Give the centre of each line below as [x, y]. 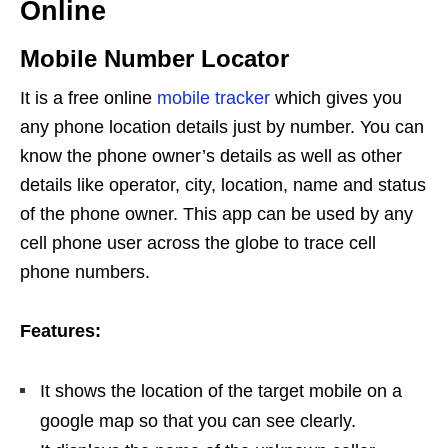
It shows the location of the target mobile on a [221, 390]
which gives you [336, 97]
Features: [60, 330]
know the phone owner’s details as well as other [211, 155]
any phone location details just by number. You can [222, 126]
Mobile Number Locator [154, 58]
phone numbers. [85, 271]
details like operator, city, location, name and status [223, 184]
